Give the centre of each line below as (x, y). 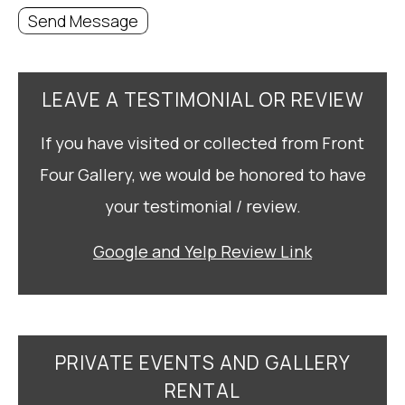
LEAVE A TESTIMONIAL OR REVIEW (202, 99)
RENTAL (202, 391)
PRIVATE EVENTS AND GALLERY (202, 363)
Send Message (83, 21)
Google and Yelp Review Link (202, 251)
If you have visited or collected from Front (202, 143)
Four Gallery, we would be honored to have (202, 174)
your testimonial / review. (202, 206)
